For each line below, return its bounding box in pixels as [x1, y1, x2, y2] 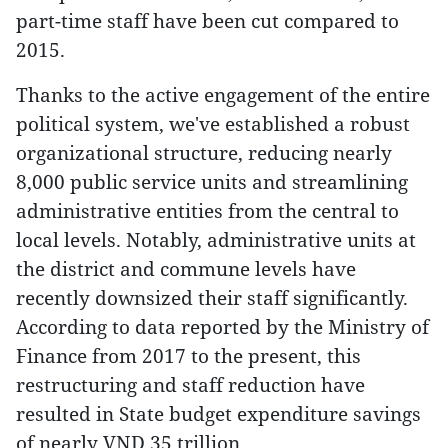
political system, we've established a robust [16, 111, 410, 136]
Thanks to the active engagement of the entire [16, 82, 430, 107]
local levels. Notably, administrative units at [16, 227, 416, 252]
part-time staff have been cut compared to [16, 8, 399, 33]
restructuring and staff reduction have [16, 372, 365, 397]
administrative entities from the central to [16, 198, 399, 223]
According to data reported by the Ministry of [16, 314, 429, 339]
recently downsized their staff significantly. [16, 285, 408, 310]
